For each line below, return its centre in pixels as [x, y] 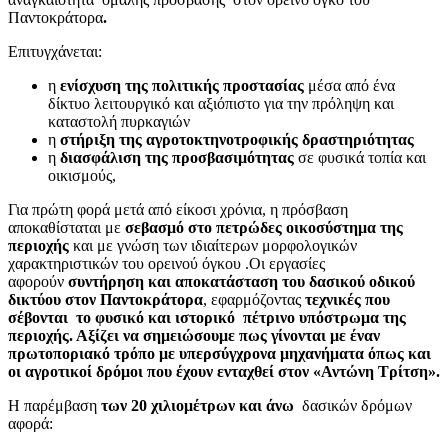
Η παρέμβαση [54, 405]
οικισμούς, [82, 175]
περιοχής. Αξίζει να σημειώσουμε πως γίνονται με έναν [194, 335]
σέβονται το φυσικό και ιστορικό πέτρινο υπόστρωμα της [207, 317]
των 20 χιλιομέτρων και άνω [199, 405]
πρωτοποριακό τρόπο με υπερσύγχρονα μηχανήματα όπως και [219, 353]
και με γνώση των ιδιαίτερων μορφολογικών [213, 245]
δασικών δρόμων [355, 405]
